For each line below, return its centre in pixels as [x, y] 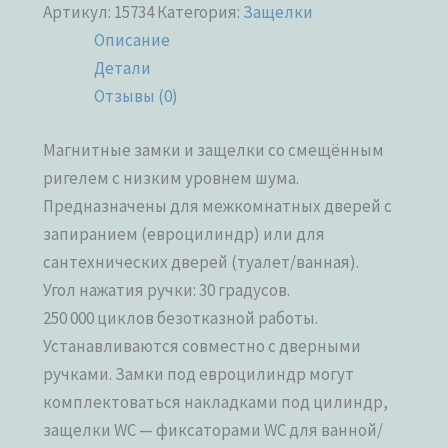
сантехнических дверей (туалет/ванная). [201, 261]
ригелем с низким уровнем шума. [171, 177]
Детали [123, 68]
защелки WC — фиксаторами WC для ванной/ [213, 429]
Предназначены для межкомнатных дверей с [218, 205]
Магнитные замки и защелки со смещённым [214, 149]
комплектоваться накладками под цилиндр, [216, 401]
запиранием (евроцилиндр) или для [184, 233]
